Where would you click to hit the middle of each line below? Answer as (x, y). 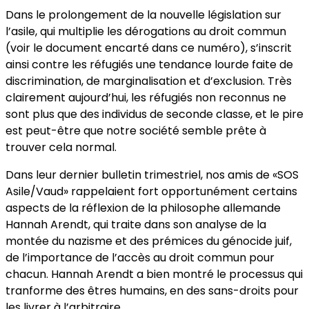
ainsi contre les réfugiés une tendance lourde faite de (149, 64)
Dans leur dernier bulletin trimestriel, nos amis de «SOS (152, 175)
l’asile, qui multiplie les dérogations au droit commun (146, 31)
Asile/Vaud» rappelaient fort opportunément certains (151, 191)
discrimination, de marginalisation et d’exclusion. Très (149, 81)
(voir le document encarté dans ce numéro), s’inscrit (149, 48)
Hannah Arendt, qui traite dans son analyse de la (136, 224)
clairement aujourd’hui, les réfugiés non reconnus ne (146, 97)
